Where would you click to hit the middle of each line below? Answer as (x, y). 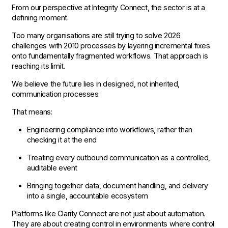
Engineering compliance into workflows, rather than (110, 130)
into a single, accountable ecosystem (88, 196)
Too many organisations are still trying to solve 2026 (96, 35)
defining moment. (40, 18)
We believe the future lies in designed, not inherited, (96, 84)
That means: (32, 112)
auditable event (52, 168)
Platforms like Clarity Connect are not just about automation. (108, 213)
